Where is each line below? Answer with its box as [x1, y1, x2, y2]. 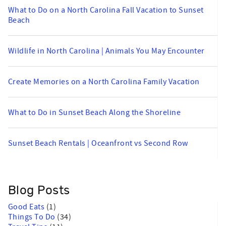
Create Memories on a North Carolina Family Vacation [8, 76, 200, 87]
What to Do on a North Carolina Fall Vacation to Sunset [8, 5, 204, 15]
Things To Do [8, 211, 58, 222]
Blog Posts [8, 184, 70, 197]
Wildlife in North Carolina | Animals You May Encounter [8, 45, 205, 56]
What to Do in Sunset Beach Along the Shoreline [8, 107, 181, 118]
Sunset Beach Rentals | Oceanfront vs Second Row [8, 138, 188, 148]
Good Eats [8, 201, 46, 212]
